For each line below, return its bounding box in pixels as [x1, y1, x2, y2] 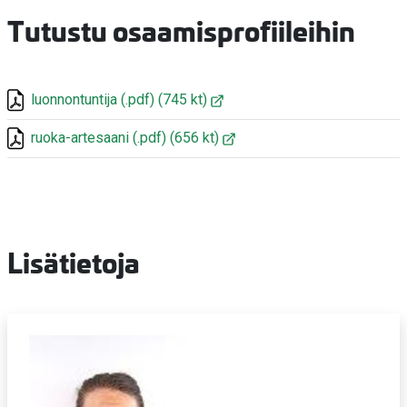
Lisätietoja [7, 242, 140, 282]
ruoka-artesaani [31, 129, 129, 147]
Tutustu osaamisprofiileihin [7, 10, 355, 50]
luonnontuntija [31, 91, 117, 109]
